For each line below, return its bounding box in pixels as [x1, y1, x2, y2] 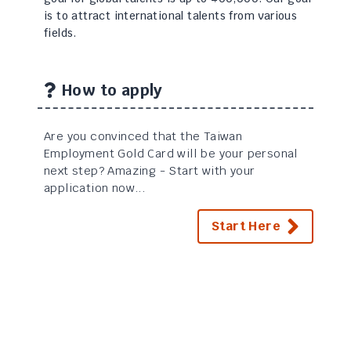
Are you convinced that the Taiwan [44, 128, 243, 143]
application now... [44, 180, 146, 195]
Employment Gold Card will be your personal [44, 146, 298, 161]
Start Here [212, 218, 280, 234]
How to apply [62, 80, 163, 100]
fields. [44, 26, 77, 40]
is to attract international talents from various [44, 9, 298, 23]
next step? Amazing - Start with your [44, 163, 255, 178]
